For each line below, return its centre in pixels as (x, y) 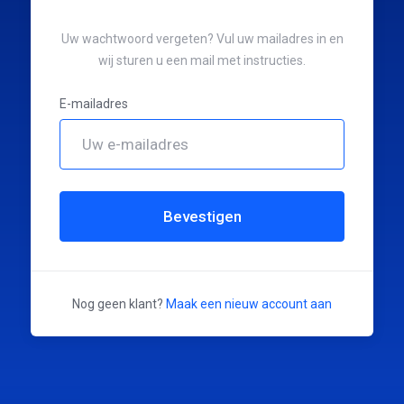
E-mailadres (94, 104)
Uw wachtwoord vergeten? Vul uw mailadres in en (202, 39)
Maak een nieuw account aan (249, 304)
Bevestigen (202, 216)
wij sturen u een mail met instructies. (202, 60)
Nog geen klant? (119, 304)
